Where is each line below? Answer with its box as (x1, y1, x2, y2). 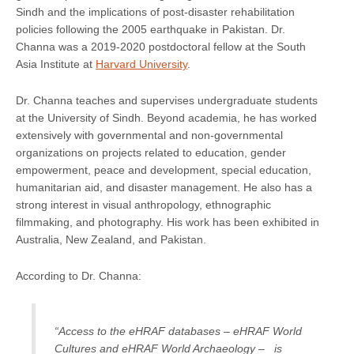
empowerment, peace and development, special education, (16, 163, 311, 176)
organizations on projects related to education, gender (16, 145, 286, 159)
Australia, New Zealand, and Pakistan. (16, 232, 206, 246)
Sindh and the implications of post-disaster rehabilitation (16, 5, 295, 18)
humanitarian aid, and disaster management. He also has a (16, 180, 312, 194)
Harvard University (96, 57, 187, 70)
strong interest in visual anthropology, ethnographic (16, 198, 271, 211)
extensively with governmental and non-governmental (16, 128, 283, 141)
